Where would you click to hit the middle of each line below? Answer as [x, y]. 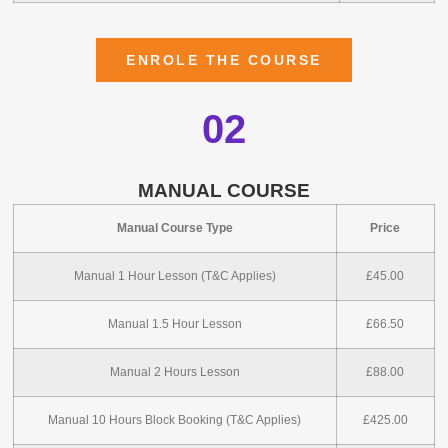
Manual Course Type [174, 228]
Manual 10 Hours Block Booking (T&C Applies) [175, 420]
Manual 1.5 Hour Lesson [174, 324]
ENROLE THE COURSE [224, 59]
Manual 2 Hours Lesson [174, 372]
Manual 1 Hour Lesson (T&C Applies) [174, 276]
